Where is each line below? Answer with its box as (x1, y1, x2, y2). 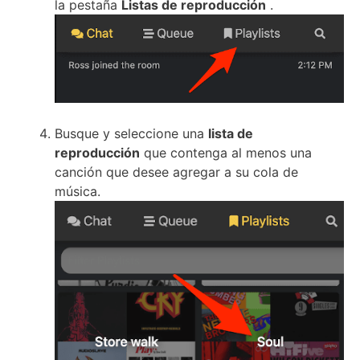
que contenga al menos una (140, 144, 312, 161)
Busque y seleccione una (55, 125, 208, 141)
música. (55, 182, 100, 199)
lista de (208, 125, 253, 141)
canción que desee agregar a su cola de (55, 163, 298, 180)
